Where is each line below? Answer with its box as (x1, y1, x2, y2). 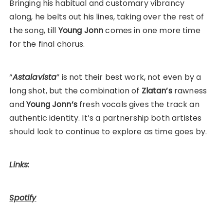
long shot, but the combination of (9, 85, 142, 97)
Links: (9, 159, 30, 171)
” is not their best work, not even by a (56, 72, 201, 83)
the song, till (9, 25, 58, 36)
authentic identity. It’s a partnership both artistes (9, 112, 202, 124)
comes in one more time (103, 25, 200, 36)
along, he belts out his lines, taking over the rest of (9, 11, 204, 23)
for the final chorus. (9, 38, 85, 50)
